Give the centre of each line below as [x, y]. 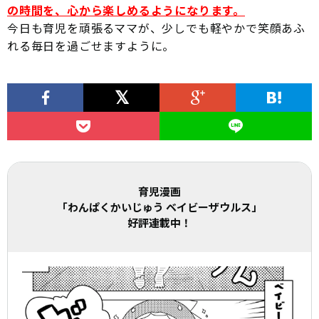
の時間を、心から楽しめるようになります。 [126, 10]
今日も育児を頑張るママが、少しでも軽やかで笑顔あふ [156, 28]
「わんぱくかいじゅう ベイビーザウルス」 [159, 207]
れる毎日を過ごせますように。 [91, 46]
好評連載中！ [159, 223]
